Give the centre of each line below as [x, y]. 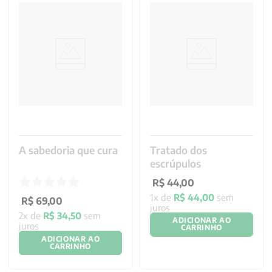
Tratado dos [178, 150]
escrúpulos [175, 163]
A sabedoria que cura [68, 150]
